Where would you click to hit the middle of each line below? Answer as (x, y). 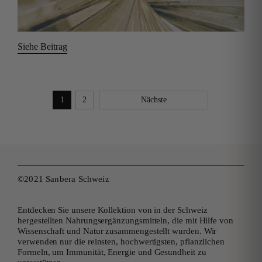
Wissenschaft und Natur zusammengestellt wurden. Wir (117, 231)
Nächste (154, 100)
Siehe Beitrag (42, 46)
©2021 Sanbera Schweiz (63, 179)
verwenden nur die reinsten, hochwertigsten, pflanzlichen (121, 241)
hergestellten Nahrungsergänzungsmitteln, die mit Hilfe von (125, 220)
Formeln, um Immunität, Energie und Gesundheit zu (112, 252)
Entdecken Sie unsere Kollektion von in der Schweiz (113, 210)
